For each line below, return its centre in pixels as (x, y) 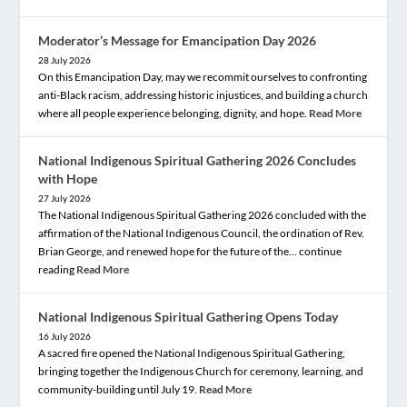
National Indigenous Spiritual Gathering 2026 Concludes (198, 160)
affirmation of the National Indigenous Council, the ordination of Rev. (202, 233)
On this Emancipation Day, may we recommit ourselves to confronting (203, 76)
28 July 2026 (65, 60)
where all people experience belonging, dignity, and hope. (174, 113)
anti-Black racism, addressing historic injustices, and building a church (203, 94)
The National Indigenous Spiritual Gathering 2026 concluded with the (203, 214)
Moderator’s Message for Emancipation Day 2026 (178, 40)
